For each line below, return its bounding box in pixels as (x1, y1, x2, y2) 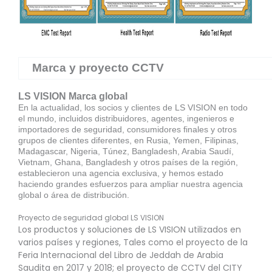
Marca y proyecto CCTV (32, 61, 164, 74)
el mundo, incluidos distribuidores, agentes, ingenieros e (18, 113, 234, 123)
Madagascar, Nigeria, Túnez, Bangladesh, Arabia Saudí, (18, 146, 234, 156)
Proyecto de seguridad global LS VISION (18, 212, 164, 223)
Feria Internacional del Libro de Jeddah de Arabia (18, 248, 223, 261)
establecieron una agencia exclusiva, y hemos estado (18, 168, 223, 178)
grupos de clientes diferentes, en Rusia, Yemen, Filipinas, (18, 135, 239, 145)
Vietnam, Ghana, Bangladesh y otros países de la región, (18, 157, 238, 167)
